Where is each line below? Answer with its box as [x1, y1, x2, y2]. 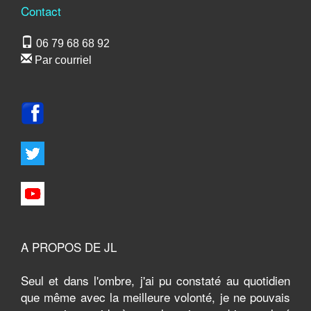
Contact [21, 2, 61, 19]
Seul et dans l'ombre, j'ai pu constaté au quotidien [21, 271, 290, 289]
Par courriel [32, 54, 92, 66]
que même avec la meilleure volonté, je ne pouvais [21, 288, 290, 305]
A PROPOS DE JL [21, 238, 117, 255]
